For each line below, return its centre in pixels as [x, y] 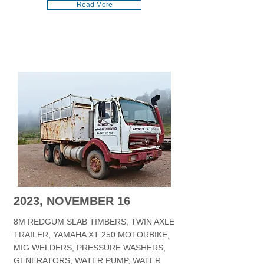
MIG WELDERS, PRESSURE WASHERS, [90, 247]
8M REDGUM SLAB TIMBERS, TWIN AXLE [94, 222]
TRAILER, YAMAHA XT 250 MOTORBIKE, [92, 235]
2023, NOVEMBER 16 [72, 201]
